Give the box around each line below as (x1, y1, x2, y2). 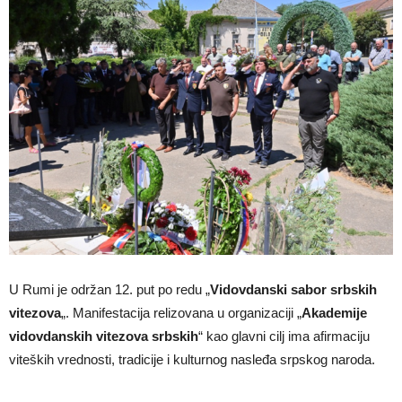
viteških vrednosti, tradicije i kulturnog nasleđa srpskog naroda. (9, 352, 375, 368)
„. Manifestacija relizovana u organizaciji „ (61, 305, 301, 321)
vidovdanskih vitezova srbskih (9, 328, 198, 345)
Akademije (301, 305, 367, 321)
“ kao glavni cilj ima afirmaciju (198, 328, 370, 345)
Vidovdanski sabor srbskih (210, 282, 377, 298)
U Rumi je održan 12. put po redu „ (9, 282, 210, 298)
